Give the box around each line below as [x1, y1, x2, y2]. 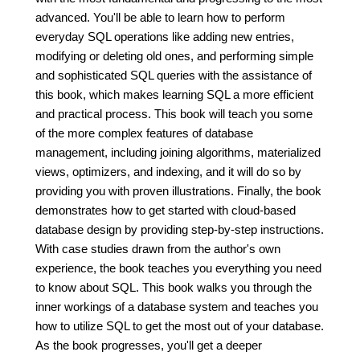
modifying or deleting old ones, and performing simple [35, 49, 313, 63]
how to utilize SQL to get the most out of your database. [35, 319, 324, 333]
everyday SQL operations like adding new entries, [35, 30, 294, 43]
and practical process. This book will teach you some [35, 107, 313, 121]
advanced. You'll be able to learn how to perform [35, 10, 285, 24]
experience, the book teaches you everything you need [35, 261, 321, 275]
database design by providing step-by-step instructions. [35, 223, 324, 236]
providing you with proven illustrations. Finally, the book [35, 184, 321, 198]
